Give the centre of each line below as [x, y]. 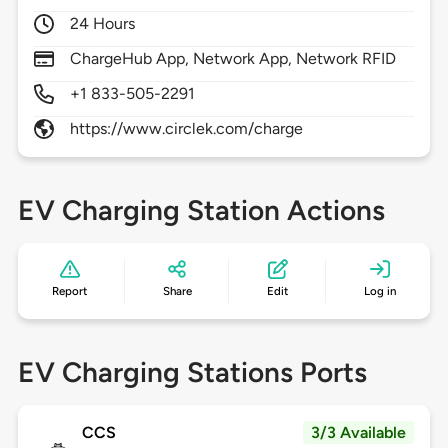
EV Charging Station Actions [201, 210]
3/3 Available [359, 433]
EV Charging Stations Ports [192, 372]
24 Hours [102, 24]
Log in [379, 291]
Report [70, 291]
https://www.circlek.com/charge [186, 129]
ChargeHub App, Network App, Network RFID [233, 59]
